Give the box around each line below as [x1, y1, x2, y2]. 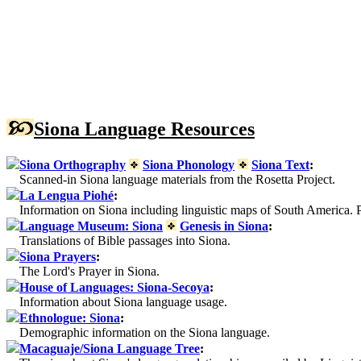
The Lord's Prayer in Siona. [6, 263, 160, 278]
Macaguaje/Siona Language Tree [19, 341, 200, 355]
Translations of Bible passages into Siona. [6, 233, 230, 247]
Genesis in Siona [180, 218, 268, 233]
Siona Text [251, 157, 309, 172]
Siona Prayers [19, 249, 96, 263]
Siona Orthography [19, 157, 126, 172]
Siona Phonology [143, 157, 234, 172]
